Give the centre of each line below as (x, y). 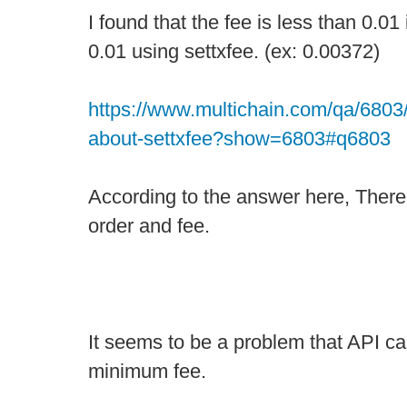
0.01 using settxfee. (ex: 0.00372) (234, 51)
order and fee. (149, 226)
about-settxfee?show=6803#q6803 (239, 139)
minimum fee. (147, 371)
